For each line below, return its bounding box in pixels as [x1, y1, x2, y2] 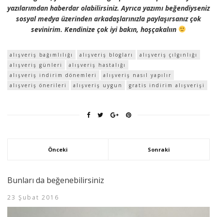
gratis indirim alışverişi [129, 81, 205, 89]
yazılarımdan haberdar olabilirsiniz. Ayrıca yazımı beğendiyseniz [7, 3, 210, 13]
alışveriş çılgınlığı [139, 51, 198, 58]
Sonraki [148, 145, 170, 153]
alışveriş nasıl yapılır [103, 71, 171, 78]
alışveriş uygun [73, 81, 123, 89]
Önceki [48, 145, 68, 153]
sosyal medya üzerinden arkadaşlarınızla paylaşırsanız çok [16, 14, 201, 23]
